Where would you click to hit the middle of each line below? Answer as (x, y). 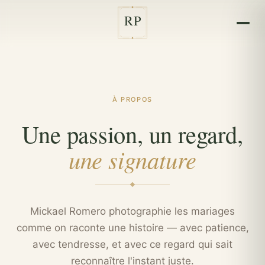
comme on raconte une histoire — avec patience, (132, 228)
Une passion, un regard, (132, 134)
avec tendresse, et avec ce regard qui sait (132, 244)
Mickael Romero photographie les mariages (132, 211)
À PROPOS (132, 99)
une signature (132, 159)
